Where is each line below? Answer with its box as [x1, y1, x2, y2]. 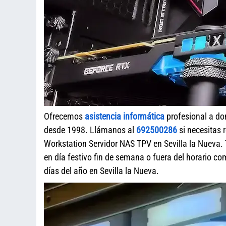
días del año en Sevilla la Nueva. [44, 165, 159, 176]
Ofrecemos [44, 111, 85, 122]
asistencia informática [85, 111, 164, 122]
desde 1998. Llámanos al [44, 125, 136, 135]
